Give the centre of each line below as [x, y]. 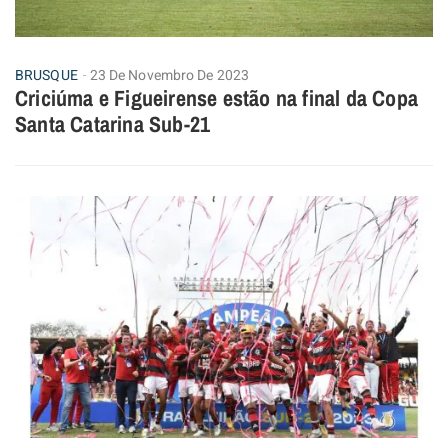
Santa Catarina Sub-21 [113, 124]
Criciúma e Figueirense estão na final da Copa [217, 98]
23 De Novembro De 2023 [169, 76]
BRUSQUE [46, 76]
